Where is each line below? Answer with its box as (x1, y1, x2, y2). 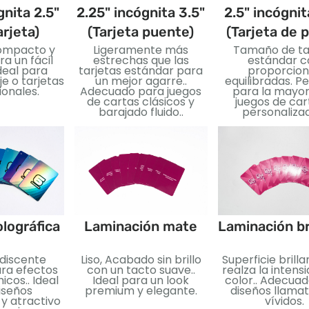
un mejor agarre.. (94, 73, 187, 90)
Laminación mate (84, 217, 197, 235)
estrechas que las (92, 52, 189, 69)
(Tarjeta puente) (88, 23, 194, 41)
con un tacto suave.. (86, 261, 195, 278)
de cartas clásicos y (87, 94, 195, 110)
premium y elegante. (84, 282, 197, 299)
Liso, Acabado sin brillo (80, 251, 201, 268)
